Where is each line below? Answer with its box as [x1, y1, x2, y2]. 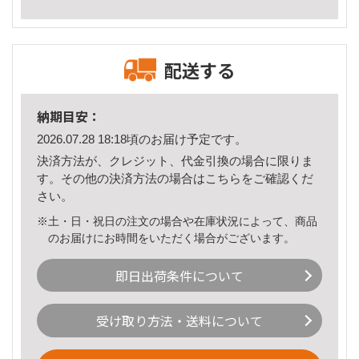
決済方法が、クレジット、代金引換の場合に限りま [37, 153, 313, 167]
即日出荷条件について [115, 265, 244, 285]
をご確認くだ [241, 171, 313, 185]
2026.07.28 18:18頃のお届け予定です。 [37, 132, 247, 147]
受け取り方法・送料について [96, 311, 263, 331]
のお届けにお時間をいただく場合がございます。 [48, 231, 296, 244]
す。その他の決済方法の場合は [37, 171, 205, 185]
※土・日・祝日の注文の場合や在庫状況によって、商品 [37, 214, 317, 228]
